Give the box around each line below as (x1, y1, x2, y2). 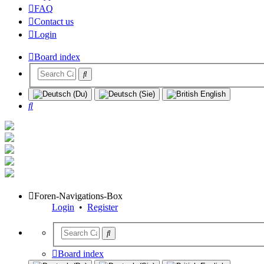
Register (87, 202, 118, 213)
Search (32, 100, 58, 111)
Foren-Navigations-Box (34, 191, 123, 202)
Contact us (34, 16, 74, 27)
